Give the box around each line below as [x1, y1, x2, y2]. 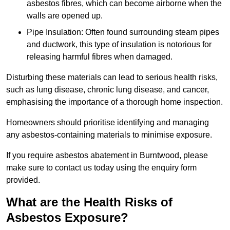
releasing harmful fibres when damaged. [27, 52, 172, 62]
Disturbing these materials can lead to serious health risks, [6, 73, 218, 82]
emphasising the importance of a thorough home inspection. [6, 98, 223, 107]
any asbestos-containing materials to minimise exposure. [6, 130, 212, 140]
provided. [6, 176, 40, 185]
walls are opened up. [27, 11, 103, 21]
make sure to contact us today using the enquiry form [6, 163, 197, 172]
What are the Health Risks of [6, 195, 172, 209]
